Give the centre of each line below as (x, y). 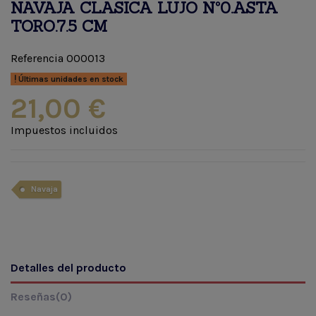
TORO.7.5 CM (59, 26)
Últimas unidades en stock (69, 79)
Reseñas (33, 296)
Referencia (37, 58)
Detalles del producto (68, 267)
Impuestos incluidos (64, 130)
